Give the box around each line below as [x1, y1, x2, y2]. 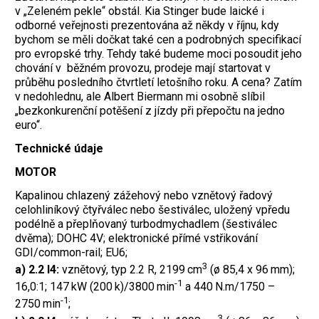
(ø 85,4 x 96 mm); [207, 263, 295, 277]
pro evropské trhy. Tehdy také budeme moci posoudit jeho [15, 47, 302, 61]
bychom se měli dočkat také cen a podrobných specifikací [15, 33, 301, 47]
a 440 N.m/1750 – [182, 280, 275, 294]
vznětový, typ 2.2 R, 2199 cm [62, 263, 202, 277]
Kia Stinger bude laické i [145, 4, 264, 19]
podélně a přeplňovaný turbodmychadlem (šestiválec [15, 216, 277, 231]
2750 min [15, 297, 61, 311]
